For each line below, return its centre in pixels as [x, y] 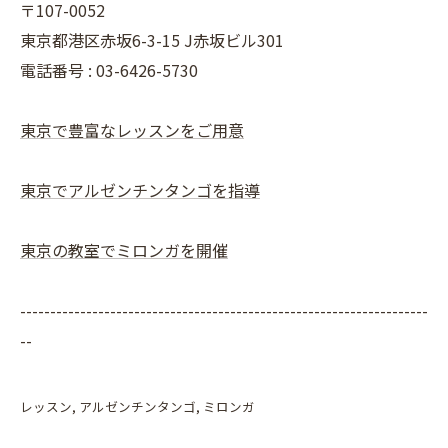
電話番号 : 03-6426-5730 [109, 69]
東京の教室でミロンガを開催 [124, 249]
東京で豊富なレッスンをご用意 [132, 129]
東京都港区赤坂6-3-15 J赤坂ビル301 [152, 39]
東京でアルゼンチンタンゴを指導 [140, 189]
